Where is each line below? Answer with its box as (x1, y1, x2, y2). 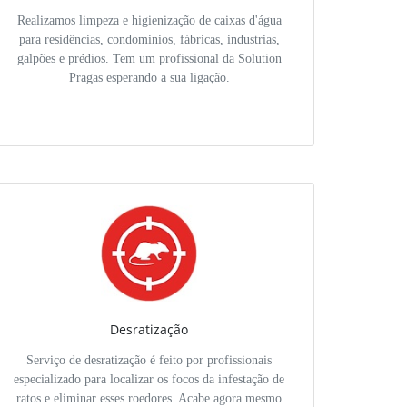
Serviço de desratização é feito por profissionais (26, 353, 272, 368)
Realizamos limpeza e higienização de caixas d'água (16, 14, 282, 28)
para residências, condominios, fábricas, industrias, (18, 33, 280, 47)
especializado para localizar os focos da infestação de (14, 372, 284, 387)
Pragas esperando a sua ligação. (68, 71, 230, 85)
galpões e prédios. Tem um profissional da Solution (16, 52, 282, 66)
